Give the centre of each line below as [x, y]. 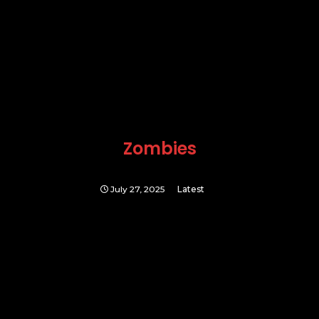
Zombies [159, 148]
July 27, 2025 [138, 189]
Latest [191, 189]
